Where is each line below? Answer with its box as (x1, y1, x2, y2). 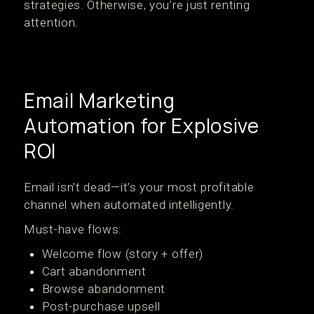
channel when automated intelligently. (24, 198, 234, 212)
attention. (24, 15, 78, 29)
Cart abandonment (41, 264, 146, 278)
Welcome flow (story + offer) (41, 247, 204, 261)
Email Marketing (24, 87, 175, 114)
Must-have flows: (24, 222, 123, 236)
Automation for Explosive (24, 112, 259, 139)
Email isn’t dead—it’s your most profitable (24, 180, 254, 194)
